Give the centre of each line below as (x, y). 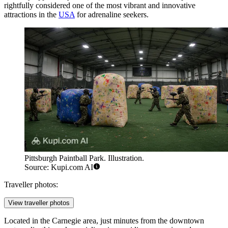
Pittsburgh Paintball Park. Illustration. (84, 158)
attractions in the (31, 14)
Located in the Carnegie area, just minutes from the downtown (104, 221)
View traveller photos (39, 203)
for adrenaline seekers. (112, 14)
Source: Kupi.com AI (59, 167)
